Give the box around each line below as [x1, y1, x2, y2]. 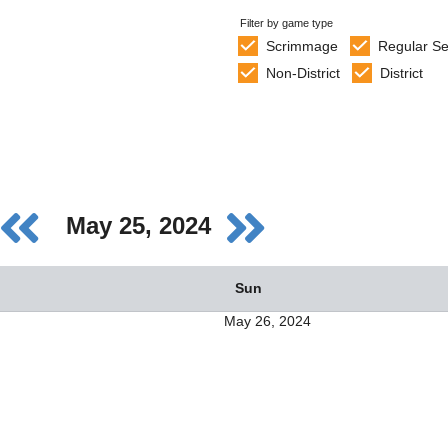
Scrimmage [265, 38, 338, 54]
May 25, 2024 [65, 212, 218, 240]
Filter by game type [240, 17, 333, 29]
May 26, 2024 [224, 313, 311, 330]
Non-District [265, 65, 340, 81]
